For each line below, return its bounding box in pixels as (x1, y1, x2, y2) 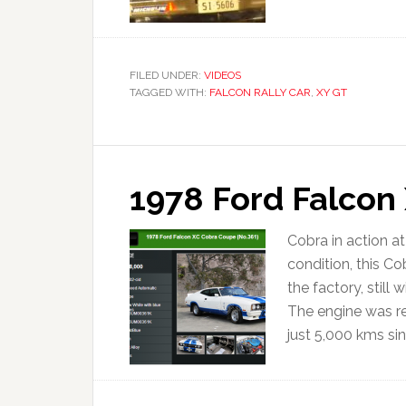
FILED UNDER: (130, 69, 204, 82)
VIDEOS (204, 69, 241, 82)
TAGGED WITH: (130, 86, 209, 99)
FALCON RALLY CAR (209, 86, 311, 99)
